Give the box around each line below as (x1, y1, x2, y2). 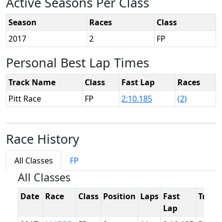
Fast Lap (121, 77, 155, 88)
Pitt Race (8, 93, 41, 104)
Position (103, 191, 136, 202)
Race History (6, 130, 79, 147)
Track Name (8, 77, 55, 88)
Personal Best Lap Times (6, 54, 149, 71)
